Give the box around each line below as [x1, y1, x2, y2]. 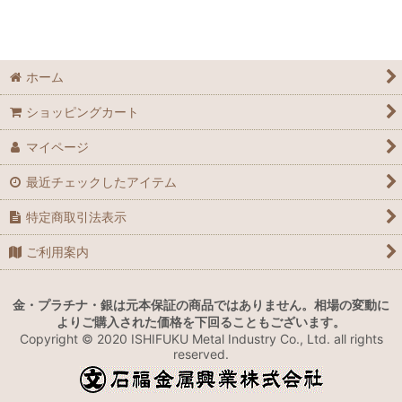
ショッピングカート [26, 104, 140, 119]
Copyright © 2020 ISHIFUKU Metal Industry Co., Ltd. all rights [19, 331, 383, 346]
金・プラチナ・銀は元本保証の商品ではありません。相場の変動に [13, 297, 389, 312]
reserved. [173, 346, 229, 362]
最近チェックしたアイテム [26, 174, 178, 189]
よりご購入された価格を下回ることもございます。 [57, 314, 345, 329]
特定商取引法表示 [26, 209, 127, 224]
